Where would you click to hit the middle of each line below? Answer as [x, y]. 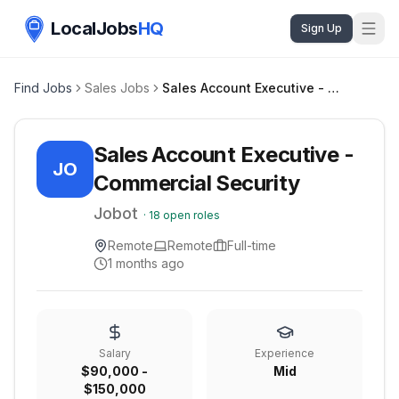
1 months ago [146, 263]
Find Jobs [43, 88]
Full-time [252, 245]
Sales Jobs [117, 88]
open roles [190, 215]
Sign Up [322, 28]
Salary [114, 353]
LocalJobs [94, 28]
